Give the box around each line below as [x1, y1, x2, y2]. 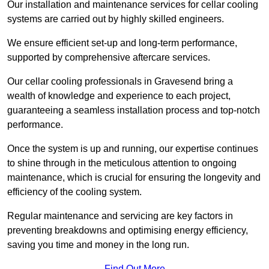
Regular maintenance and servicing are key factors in [7, 210, 233, 221]
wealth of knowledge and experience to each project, [7, 90, 231, 101]
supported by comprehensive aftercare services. [7, 52, 210, 62]
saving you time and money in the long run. [7, 239, 189, 250]
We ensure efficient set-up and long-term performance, [7, 37, 237, 48]
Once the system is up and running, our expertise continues [7, 143, 258, 154]
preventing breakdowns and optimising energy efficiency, [7, 225, 248, 235]
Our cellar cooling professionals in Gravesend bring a [7, 76, 233, 86]
